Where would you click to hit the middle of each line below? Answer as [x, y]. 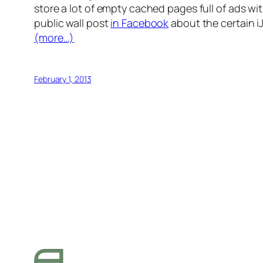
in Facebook [140, 23]
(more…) [54, 38]
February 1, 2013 [63, 79]
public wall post [73, 23]
